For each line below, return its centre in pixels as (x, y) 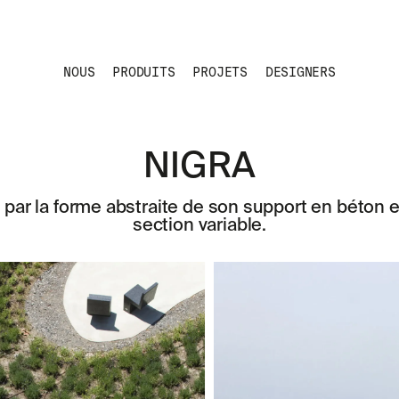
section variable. (199, 226)
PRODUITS (144, 72)
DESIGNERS (300, 72)
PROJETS (220, 72)
